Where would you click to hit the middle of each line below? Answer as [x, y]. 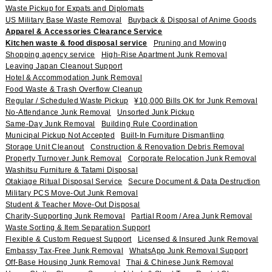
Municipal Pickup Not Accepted [60, 135]
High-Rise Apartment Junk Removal [164, 54]
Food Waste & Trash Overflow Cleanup [74, 89]
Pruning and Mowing [190, 43]
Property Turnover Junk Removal [63, 158]
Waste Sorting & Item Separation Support [78, 227]
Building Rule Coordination [149, 124]
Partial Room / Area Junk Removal [192, 216]
